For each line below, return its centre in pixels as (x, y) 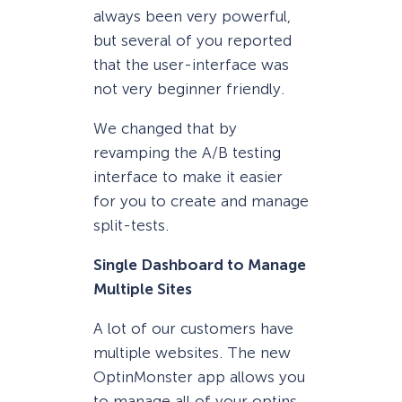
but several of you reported (192, 40)
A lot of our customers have (193, 328)
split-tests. (131, 225)
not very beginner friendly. (189, 88)
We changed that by (165, 128)
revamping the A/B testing (187, 152)
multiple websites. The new (192, 352)
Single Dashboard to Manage (200, 264)
